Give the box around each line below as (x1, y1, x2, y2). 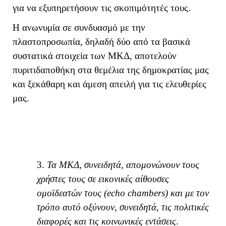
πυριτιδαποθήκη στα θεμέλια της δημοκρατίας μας (13, 64, 209, 75)
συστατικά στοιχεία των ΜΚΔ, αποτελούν (13, 50, 177, 61)
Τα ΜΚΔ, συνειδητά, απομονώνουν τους (44, 159, 199, 170)
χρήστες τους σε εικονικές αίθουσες (37, 173, 169, 184)
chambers (128, 187, 165, 198)
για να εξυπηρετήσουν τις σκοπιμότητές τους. (13, 2, 191, 13)
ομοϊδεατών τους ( (37, 187, 107, 198)
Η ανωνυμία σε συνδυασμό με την (13, 22, 145, 33)
